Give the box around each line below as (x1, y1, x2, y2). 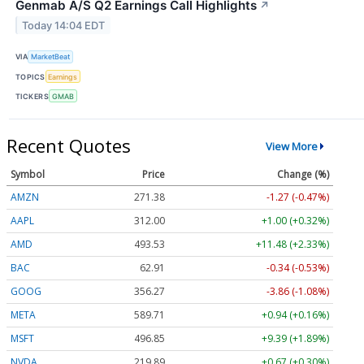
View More (265, 138, 318, 154)
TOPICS (15, 71, 45, 81)
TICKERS (15, 91, 50, 101)
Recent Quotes (6, 133, 131, 158)
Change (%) (277, 167, 329, 182)
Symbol (11, 167, 45, 182)
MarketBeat (31, 52, 71, 62)
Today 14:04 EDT (22, 19, 106, 32)
